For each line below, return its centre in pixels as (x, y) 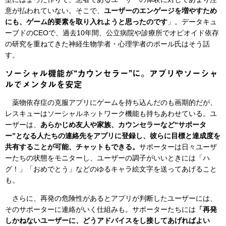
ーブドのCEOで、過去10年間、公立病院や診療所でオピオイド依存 (112, 33)
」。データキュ (192, 22)
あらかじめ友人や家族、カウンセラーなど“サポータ (123, 125)
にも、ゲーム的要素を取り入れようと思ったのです (86, 22)
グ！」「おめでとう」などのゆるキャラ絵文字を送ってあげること (111, 169)
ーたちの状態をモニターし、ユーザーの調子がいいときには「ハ (107, 158)
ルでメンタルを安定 (44, 84)
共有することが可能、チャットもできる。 (72, 147)
